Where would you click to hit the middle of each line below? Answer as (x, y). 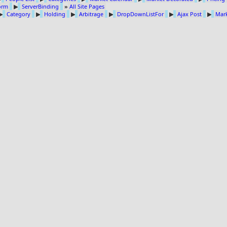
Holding (55, 14)
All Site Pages (87, 7)
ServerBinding (40, 7)
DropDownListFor (140, 14)
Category (18, 14)
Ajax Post (190, 14)
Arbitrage (91, 14)
